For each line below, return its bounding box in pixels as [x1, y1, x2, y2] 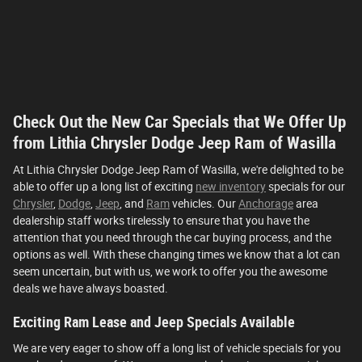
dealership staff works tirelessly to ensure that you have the [13, 214, 309, 228]
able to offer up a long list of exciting [13, 180, 196, 194]
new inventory [196, 180, 266, 194]
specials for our [266, 180, 345, 194]
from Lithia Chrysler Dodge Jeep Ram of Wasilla [13, 133, 336, 153]
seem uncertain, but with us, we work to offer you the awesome [13, 265, 327, 279]
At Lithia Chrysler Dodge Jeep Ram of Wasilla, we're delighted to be [13, 163, 343, 177]
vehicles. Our [170, 197, 238, 211]
